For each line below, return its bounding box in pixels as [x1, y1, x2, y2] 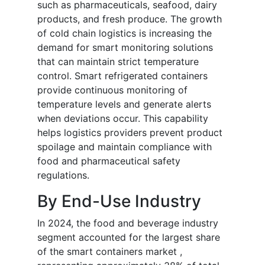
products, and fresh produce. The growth [37, 13, 222, 25]
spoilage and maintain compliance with [37, 141, 212, 153]
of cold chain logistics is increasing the [37, 27, 212, 40]
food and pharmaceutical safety [37, 155, 180, 167]
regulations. [37, 169, 89, 182]
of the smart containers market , [37, 245, 182, 258]
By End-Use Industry [37, 191, 201, 212]
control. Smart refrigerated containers [37, 70, 208, 82]
